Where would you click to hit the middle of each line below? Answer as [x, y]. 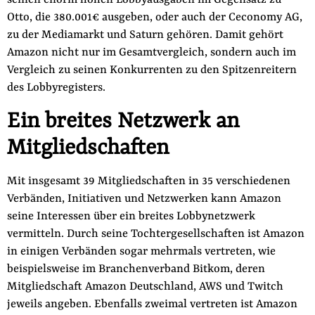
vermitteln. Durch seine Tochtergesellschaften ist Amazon [155, 234]
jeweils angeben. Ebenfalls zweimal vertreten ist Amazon [152, 304]
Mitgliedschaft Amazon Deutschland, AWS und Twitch [145, 287]
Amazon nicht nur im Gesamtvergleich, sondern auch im [151, 53]
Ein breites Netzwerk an [123, 122]
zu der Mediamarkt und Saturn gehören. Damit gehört [145, 35]
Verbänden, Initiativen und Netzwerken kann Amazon [144, 199]
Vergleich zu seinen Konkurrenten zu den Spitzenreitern [152, 70]
